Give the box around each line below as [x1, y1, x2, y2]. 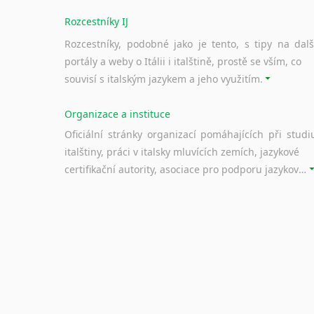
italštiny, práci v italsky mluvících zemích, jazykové [64, 144, 299, 158]
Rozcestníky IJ [64, 14, 128, 28]
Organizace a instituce [64, 107, 170, 121]
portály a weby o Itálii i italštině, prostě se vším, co [64, 54, 301, 68]
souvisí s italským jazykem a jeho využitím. [64, 71, 263, 86]
